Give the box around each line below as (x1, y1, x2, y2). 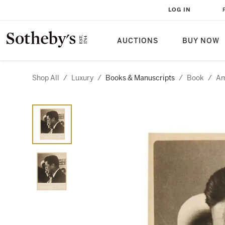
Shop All (32, 73, 59, 82)
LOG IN (168, 7, 191, 13)
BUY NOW (182, 37, 219, 45)
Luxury (71, 73, 93, 82)
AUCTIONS (117, 37, 158, 45)
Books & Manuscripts (105, 73, 175, 82)
